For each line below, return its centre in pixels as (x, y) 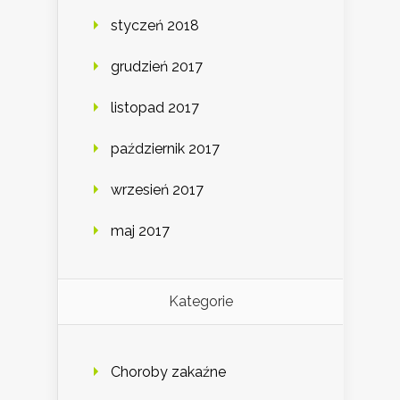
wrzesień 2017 (157, 189)
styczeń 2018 (155, 25)
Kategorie (200, 301)
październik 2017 (165, 148)
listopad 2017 (155, 107)
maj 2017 (140, 230)
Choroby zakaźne (168, 371)
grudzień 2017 (157, 66)
